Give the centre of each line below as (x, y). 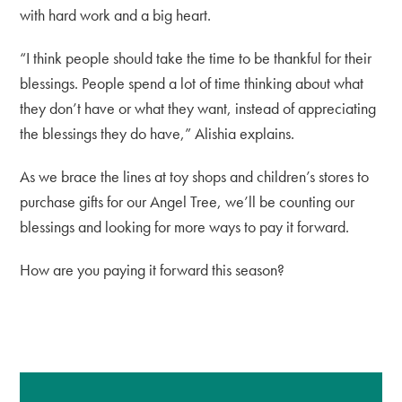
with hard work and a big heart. (116, 14)
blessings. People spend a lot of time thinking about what (192, 83)
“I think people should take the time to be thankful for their (196, 57)
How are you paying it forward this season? (153, 269)
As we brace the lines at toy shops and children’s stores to (195, 176)
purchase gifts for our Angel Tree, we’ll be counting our (188, 201)
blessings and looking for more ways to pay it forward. (185, 226)
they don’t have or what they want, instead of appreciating (198, 108)
